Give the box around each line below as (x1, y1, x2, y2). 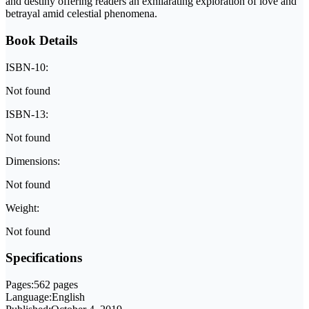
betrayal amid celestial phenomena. (6, 8, 157, 20)
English (52, 291, 85, 303)
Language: (6, 291, 52, 303)
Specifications (6, 250, 82, 266)
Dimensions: (6, 154, 60, 167)
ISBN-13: (6, 108, 48, 120)
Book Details (6, 33, 77, 48)
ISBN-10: (6, 61, 48, 73)
